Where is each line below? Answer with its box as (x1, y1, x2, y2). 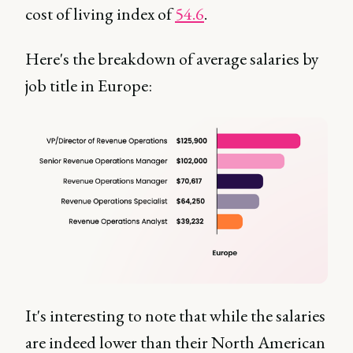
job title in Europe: (25, 74, 152, 98)
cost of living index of (25, 2, 175, 26)
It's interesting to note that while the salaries (25, 303, 325, 327)
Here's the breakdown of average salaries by (25, 47, 319, 71)
